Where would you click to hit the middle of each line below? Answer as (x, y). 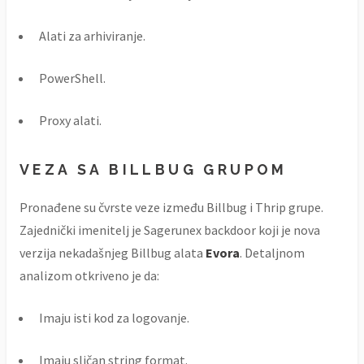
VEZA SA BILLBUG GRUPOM (154, 170)
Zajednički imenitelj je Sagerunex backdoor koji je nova (170, 230)
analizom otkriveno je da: (89, 275)
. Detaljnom (272, 252)
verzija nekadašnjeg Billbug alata (113, 252)
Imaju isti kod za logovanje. (114, 317)
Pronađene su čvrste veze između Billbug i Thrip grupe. (171, 207)
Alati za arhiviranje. (92, 36)
